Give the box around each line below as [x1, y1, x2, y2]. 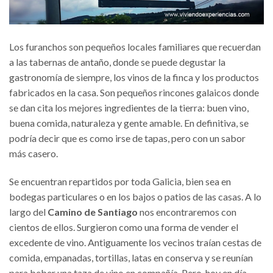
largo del [9, 205, 48, 218]
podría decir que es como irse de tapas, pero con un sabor [9, 132, 246, 144]
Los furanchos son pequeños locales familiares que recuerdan [9, 40, 261, 52]
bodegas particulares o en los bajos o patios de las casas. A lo [9, 190, 261, 202]
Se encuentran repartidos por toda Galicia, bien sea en [9, 175, 231, 187]
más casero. [9, 147, 58, 159]
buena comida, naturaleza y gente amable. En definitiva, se [9, 116, 249, 129]
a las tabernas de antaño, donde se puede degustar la [9, 55, 225, 68]
